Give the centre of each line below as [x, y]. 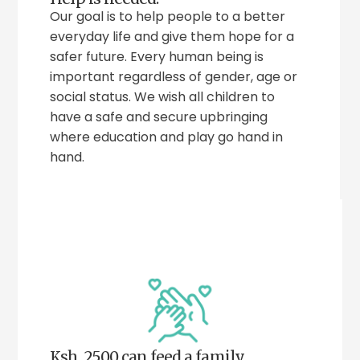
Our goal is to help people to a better [168, 17]
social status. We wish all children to [163, 97]
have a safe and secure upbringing [159, 117]
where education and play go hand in [167, 137]
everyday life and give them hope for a [172, 37]
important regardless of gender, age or [174, 77]
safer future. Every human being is [157, 57]
